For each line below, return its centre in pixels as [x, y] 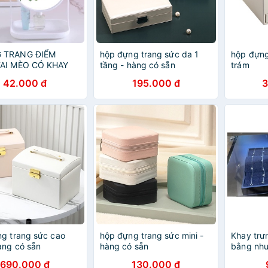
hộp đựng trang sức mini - [152, 235]
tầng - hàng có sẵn [137, 65]
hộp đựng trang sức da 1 [149, 54]
